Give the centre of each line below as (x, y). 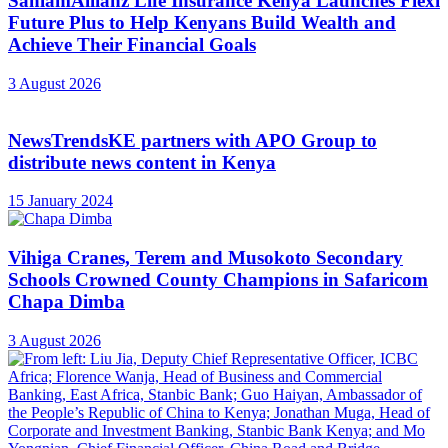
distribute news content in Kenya (142, 162)
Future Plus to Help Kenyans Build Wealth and (202, 23)
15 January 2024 (60, 201)
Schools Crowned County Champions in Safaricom (218, 280)
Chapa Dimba (66, 302)
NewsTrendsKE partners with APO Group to (192, 140)
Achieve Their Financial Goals (132, 45)
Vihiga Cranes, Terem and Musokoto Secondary (205, 258)
